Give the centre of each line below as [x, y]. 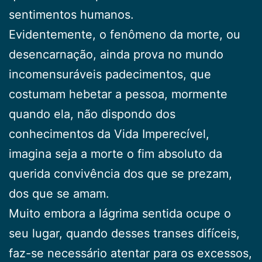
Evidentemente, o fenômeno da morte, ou [125, 34]
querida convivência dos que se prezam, [120, 173]
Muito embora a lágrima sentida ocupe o [120, 213]
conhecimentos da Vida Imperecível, [109, 134]
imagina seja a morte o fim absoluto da [116, 154]
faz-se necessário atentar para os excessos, [130, 253]
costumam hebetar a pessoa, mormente [118, 94]
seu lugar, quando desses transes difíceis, [124, 233]
